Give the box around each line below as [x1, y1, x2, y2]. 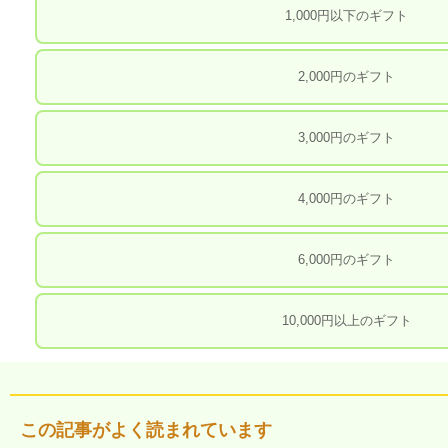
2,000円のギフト [298, 68, 396, 84]
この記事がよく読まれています [20, 419, 272, 440]
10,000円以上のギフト [281, 312, 412, 328]
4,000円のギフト [298, 190, 396, 206]
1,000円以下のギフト [285, 7, 409, 23]
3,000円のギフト [298, 129, 396, 145]
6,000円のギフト [298, 251, 396, 267]
